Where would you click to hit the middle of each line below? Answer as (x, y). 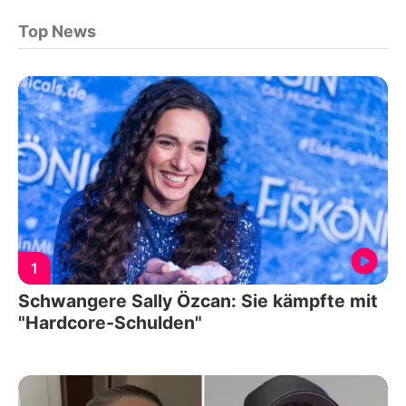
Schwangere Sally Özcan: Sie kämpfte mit (198, 300)
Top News (57, 32)
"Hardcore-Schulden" (110, 322)
